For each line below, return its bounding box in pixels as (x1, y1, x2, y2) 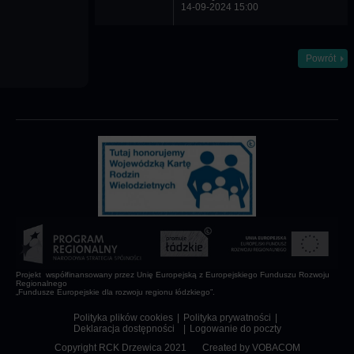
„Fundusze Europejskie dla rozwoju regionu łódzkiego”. (16, 287, 215, 296)
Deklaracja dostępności (73, 322, 179, 334)
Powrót (305, 52, 336, 64)
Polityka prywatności (183, 311, 271, 323)
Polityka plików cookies (73, 311, 173, 323)
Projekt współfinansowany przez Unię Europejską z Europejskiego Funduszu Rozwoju (16, 269, 330, 279)
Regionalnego (16, 278, 67, 288)
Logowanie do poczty (189, 322, 281, 334)
